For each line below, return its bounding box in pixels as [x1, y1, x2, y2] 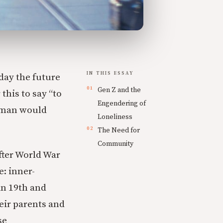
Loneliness [98, 112, 132, 121]
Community [98, 139, 133, 148]
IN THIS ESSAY [87, 70, 134, 76]
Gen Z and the [98, 85, 141, 95]
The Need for [98, 125, 140, 135]
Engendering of [98, 99, 146, 108]
